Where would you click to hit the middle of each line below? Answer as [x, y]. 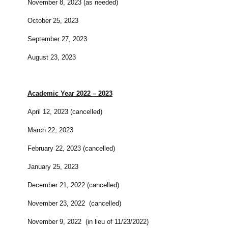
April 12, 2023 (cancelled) [65, 112]
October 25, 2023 [53, 21]
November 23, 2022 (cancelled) [74, 204]
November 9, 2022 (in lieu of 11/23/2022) [88, 222]
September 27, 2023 [57, 39]
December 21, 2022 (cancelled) [73, 185]
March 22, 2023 [50, 130]
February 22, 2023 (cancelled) [71, 149]
